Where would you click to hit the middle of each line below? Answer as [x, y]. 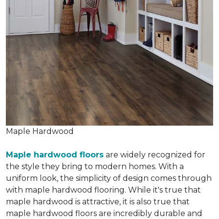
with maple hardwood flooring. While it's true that [103, 190]
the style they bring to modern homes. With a [95, 166]
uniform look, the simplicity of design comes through [109, 178]
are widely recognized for [154, 155]
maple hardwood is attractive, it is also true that [98, 202]
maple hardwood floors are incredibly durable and [104, 213]
